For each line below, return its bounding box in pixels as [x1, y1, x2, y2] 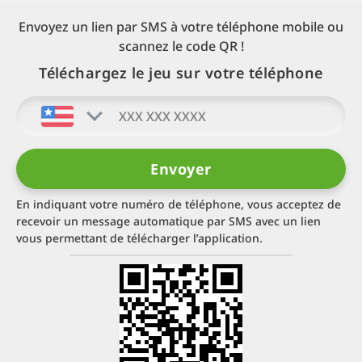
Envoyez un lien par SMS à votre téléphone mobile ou [19, 17, 343, 36]
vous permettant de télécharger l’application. [16, 229, 263, 246]
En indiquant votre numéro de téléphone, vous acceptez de [16, 196, 341, 212]
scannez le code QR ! [118, 36, 244, 55]
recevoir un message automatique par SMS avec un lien [16, 213, 321, 229]
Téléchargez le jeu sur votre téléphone [39, 62, 323, 82]
